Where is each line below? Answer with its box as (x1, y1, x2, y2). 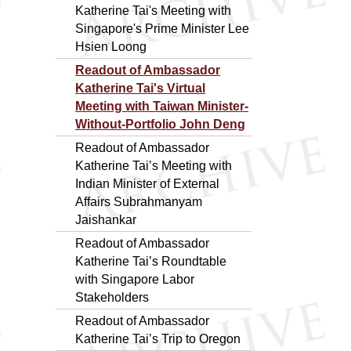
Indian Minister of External (75, 176, 219, 190)
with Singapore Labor (75, 272, 194, 286)
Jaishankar (75, 212, 136, 226)
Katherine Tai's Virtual (75, 81, 205, 95)
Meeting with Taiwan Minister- (75, 99, 248, 113)
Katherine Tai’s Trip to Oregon (75, 331, 241, 346)
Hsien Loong (75, 39, 147, 53)
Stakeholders (75, 290, 149, 304)
